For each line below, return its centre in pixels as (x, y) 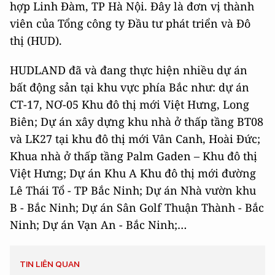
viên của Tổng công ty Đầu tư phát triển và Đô (130, 24)
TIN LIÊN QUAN (50, 264)
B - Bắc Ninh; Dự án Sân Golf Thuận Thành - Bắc (137, 208)
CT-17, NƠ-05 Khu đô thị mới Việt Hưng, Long (130, 105)
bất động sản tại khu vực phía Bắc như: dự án (130, 87)
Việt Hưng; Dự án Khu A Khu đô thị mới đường (133, 173)
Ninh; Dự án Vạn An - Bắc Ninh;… (98, 225)
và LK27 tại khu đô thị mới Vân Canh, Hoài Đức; (135, 139)
